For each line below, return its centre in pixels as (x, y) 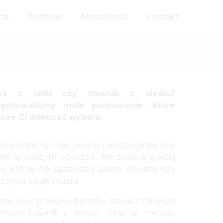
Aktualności (104, 17)
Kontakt (163, 17)
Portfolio (45, 17)
